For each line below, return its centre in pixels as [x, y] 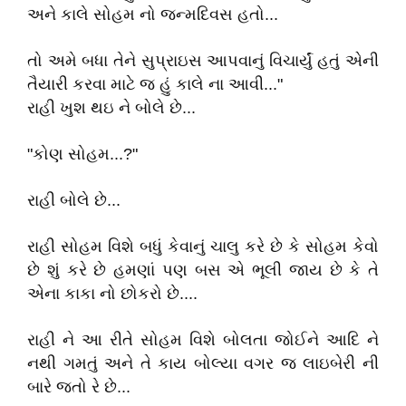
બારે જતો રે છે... [79, 387]
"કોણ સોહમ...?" [82, 154]
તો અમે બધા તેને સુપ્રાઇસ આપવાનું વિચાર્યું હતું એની [203, 61]
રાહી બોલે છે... [74, 200]
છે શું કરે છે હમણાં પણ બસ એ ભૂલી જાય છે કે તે [203, 270]
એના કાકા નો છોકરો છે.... [112, 294]
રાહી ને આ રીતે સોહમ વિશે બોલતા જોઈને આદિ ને [203, 340]
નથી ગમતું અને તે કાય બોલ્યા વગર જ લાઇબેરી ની [203, 363]
